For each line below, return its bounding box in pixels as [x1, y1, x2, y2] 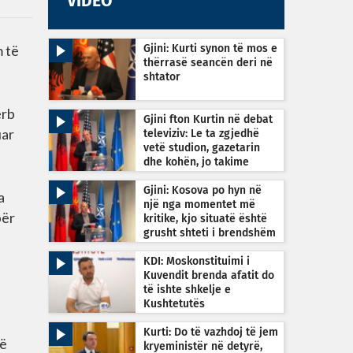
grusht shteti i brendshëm [143, 228, 276, 239]
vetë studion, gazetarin [143, 143, 260, 154]
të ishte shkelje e [143, 284, 231, 295]
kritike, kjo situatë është [143, 214, 267, 225]
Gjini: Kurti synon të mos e [143, 43, 277, 54]
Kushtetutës [143, 299, 205, 310]
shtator [143, 72, 180, 83]
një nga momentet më [143, 199, 255, 210]
